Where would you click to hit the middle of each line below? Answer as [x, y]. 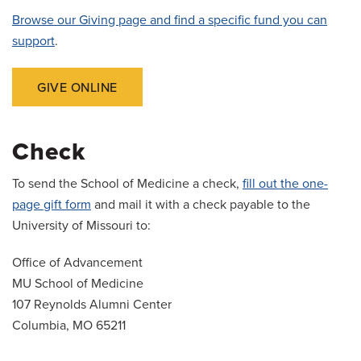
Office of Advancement [77, 263]
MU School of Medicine [78, 284]
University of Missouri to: [81, 226]
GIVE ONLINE [77, 88]
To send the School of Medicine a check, [127, 184]
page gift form [52, 205]
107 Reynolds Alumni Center [92, 305]
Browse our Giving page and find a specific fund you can [170, 21]
